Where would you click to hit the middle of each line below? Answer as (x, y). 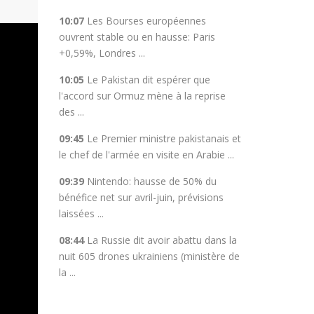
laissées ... (81, 213)
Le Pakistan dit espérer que (148, 80)
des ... (71, 112)
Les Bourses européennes (146, 21)
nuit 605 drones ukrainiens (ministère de (149, 256)
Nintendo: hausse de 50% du (151, 181)
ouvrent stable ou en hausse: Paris (137, 37)
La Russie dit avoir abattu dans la (162, 240)
